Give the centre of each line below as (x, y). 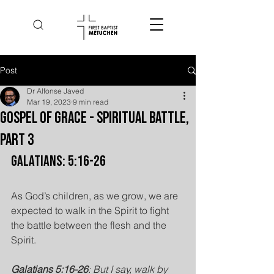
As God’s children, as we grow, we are (96, 196)
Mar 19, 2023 (49, 102)
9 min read (91, 102)
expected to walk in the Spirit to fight (91, 210)
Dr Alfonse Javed (55, 91)
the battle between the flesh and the (90, 225)
